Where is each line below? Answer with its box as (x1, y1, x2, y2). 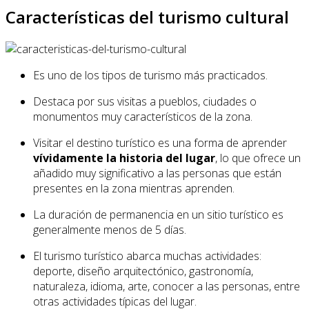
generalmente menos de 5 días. (33, 222, 186, 238)
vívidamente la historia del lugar (33, 150, 215, 166)
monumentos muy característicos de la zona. (33, 109, 252, 125)
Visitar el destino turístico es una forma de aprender (33, 135, 287, 151)
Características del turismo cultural (6, 5, 289, 28)
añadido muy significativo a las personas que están (33, 166, 281, 181)
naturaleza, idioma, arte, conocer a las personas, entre (33, 279, 300, 295)
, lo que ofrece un (215, 150, 301, 166)
